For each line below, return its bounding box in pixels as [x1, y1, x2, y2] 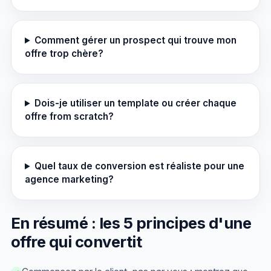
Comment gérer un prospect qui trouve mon [34, 34, 237, 46]
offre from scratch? [25, 111, 114, 122]
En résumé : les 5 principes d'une [11, 214, 252, 232]
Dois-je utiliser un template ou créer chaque [34, 97, 237, 109]
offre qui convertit [11, 232, 142, 251]
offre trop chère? [25, 48, 103, 59]
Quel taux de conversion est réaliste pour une [34, 160, 245, 172]
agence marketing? [25, 174, 114, 185]
